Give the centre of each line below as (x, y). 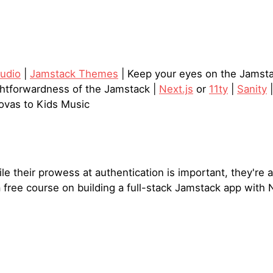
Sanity (252, 89)
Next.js (176, 89)
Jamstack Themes (74, 74)
